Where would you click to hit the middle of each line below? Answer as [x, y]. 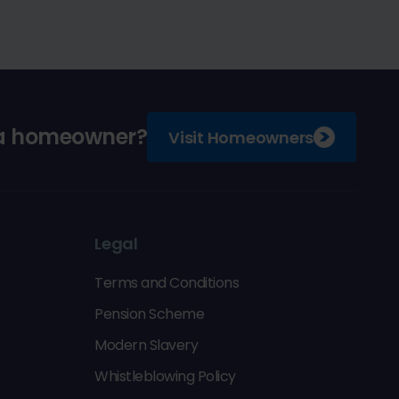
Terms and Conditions [167, 283]
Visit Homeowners [241, 137]
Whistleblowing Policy [165, 376]
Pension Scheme [149, 314]
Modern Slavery [146, 345]
